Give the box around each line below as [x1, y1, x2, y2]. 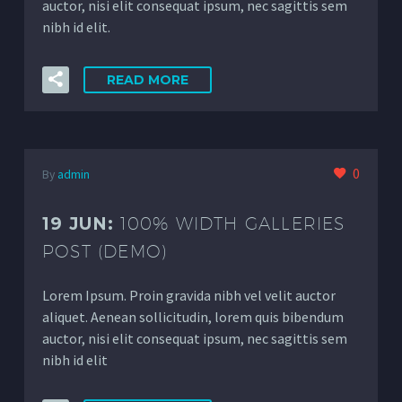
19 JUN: [42, 213, 120, 234]
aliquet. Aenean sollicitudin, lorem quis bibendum [42, 307, 344, 326]
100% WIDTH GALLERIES [119, 213, 345, 233]
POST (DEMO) [42, 240, 169, 261]
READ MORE [107, 71, 188, 88]
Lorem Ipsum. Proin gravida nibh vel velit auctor [42, 285, 336, 304]
